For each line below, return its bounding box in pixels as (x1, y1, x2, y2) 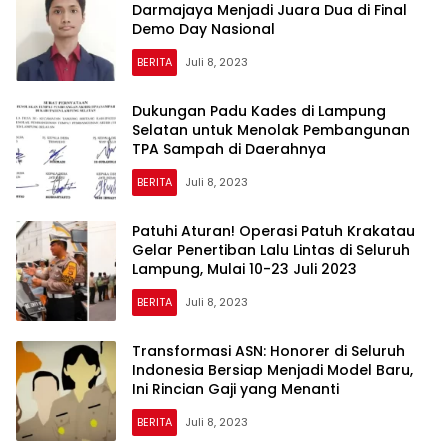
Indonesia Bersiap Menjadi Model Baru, (132, 359, 413, 380)
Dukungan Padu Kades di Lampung (132, 100, 386, 121)
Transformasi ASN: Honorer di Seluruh (132, 340, 405, 361)
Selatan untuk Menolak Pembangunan (132, 119, 410, 140)
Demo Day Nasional (132, 18, 275, 39)
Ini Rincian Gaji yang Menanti (132, 378, 339, 399)
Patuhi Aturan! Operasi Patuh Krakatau (132, 220, 415, 241)
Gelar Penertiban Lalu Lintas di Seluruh (132, 239, 410, 260)
